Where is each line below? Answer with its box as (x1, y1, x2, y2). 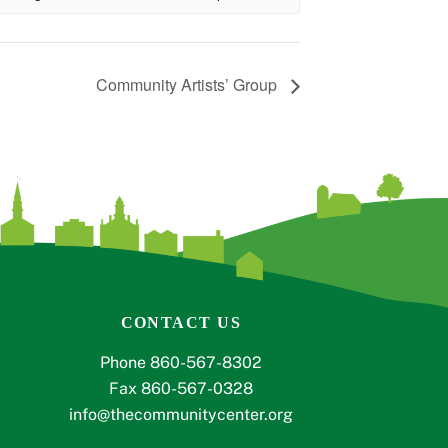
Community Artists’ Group (96, 73, 281, 97)
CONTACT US (120, 313, 242, 331)
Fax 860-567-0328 (108, 378, 253, 398)
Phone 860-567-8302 (99, 352, 262, 372)
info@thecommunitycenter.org (68, 404, 293, 424)
